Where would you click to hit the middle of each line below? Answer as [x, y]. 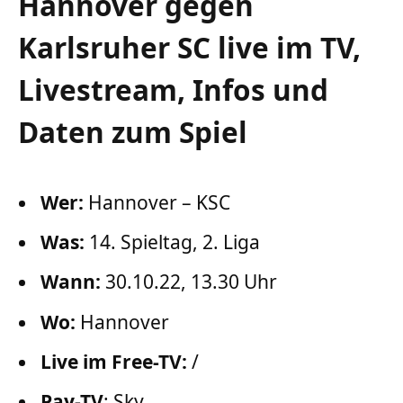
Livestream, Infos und [173, 90]
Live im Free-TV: [114, 361]
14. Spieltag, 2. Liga [172, 242]
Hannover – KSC [157, 202]
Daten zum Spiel [133, 132]
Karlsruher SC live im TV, [189, 48]
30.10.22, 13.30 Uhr [189, 282]
